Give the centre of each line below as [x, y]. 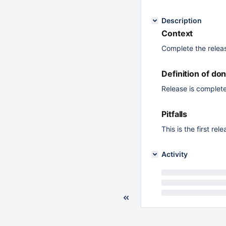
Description [182, 20]
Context [177, 33]
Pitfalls [175, 114]
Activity [175, 154]
